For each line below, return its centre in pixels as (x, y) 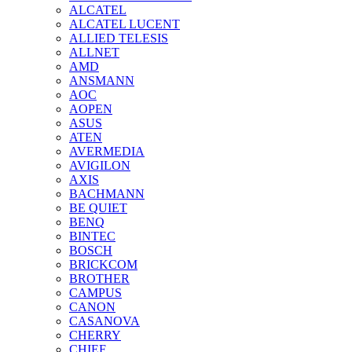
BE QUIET (98, 207)
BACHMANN (107, 193)
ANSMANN (102, 80)
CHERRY (95, 335)
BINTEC (92, 236)
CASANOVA (104, 321)
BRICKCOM (103, 264)
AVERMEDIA (107, 151)
